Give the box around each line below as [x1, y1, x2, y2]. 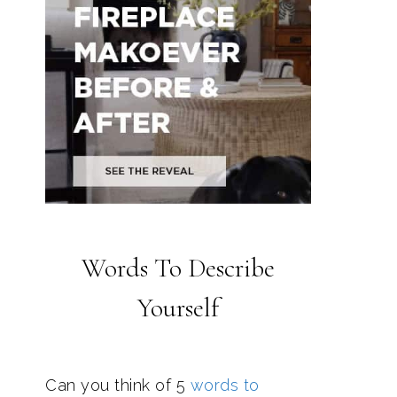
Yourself [137, 292, 219, 324]
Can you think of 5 [45, 376, 191, 394]
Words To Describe [82, 252, 275, 284]
